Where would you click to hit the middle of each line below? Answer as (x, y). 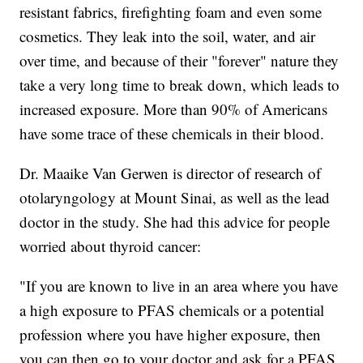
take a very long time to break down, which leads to (180, 84)
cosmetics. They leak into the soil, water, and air (168, 36)
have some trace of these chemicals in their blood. (175, 133)
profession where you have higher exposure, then (171, 334)
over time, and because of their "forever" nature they (179, 60)
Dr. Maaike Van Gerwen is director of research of (171, 173)
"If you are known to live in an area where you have (179, 285)
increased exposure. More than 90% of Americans (174, 109)
